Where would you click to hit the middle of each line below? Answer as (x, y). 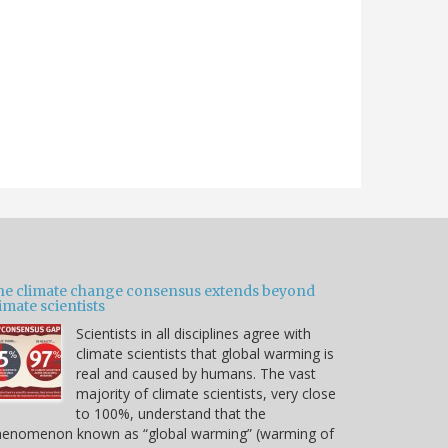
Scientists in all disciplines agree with (193, 334)
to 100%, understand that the (171, 414)
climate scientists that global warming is (205, 354)
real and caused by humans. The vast (196, 374)
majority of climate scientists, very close (206, 394)
